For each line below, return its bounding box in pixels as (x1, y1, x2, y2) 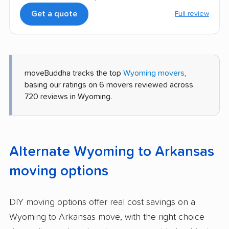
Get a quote (31, 10, 77, 18)
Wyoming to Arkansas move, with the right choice (9, 213, 204, 222)
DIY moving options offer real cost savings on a (9, 198, 195, 208)
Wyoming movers (123, 69, 185, 78)
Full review (175, 10, 209, 18)
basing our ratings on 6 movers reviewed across (25, 81, 193, 89)
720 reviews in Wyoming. (25, 93, 112, 101)
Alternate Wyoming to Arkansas (9, 145, 214, 159)
